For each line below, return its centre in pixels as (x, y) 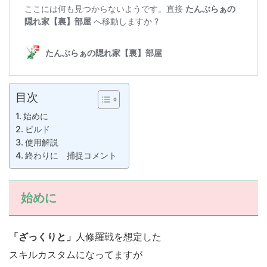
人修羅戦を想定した (119, 237)
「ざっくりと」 (42, 237)
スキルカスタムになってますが (76, 255)
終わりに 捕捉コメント (71, 156)
